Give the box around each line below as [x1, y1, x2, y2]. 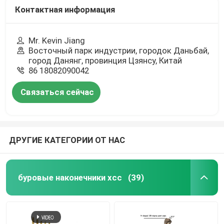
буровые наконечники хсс [17, 172, 122, 182]
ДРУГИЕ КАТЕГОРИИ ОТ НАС [8, 134, 125, 145]
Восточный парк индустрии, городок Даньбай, [28, 45, 209, 55]
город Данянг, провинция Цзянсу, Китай [28, 55, 182, 65]
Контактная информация [14, 4, 115, 15]
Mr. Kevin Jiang [28, 35, 85, 45]
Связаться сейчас [20, 86, 94, 97]
